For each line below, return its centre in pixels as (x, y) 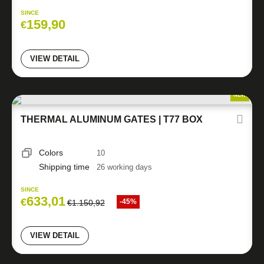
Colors (51, 153)
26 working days (124, 167)
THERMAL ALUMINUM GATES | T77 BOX (112, 119)
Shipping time (64, 167)
